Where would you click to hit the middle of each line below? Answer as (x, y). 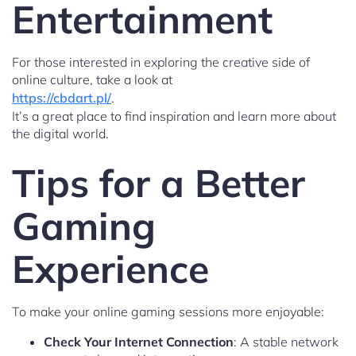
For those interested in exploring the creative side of (161, 62)
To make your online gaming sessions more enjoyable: (168, 312)
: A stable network (286, 342)
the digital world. (60, 134)
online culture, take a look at (92, 80)
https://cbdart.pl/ (62, 98)
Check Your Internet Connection (139, 342)
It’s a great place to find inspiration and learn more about (174, 116)
